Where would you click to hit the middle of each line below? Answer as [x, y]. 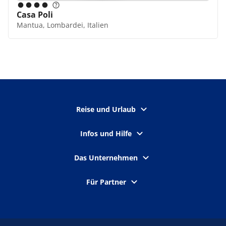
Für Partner [106, 182]
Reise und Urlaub [106, 109]
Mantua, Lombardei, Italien [63, 25]
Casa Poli [35, 15]
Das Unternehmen [106, 158]
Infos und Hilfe [106, 133]
